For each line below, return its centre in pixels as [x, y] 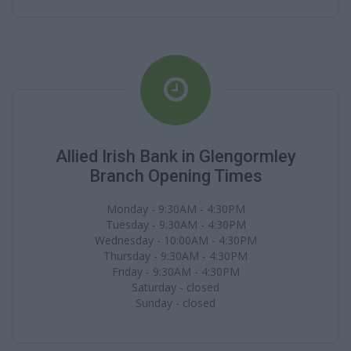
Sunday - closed [175, 303]
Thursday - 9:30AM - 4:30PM [175, 256]
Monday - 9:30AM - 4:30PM [175, 209]
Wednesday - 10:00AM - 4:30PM [175, 240]
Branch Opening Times [175, 176]
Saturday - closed [175, 287]
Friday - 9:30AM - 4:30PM [175, 271]
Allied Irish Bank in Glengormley [175, 156]
